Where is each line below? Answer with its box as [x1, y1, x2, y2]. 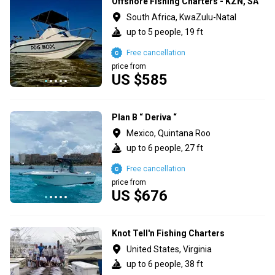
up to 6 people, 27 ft [126, 142, 203, 153]
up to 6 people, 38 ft [126, 258, 203, 269]
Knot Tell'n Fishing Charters [112, 228, 225, 238]
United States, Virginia [126, 244, 212, 254]
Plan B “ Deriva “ [112, 112, 177, 122]
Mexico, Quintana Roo [126, 128, 211, 138]
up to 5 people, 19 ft [126, 26, 203, 37]
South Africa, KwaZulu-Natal [126, 12, 236, 22]
